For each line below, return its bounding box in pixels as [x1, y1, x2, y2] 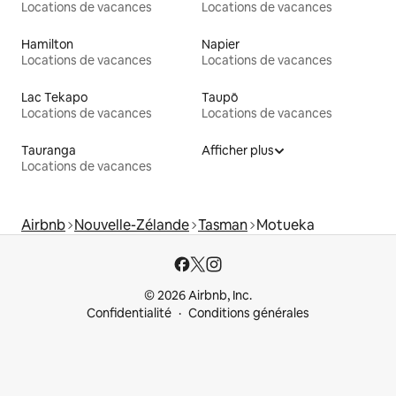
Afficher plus [202, 142, 274, 159]
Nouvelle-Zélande [74, 216, 189, 235]
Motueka [256, 216, 315, 235]
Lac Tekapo [21, 89, 88, 106]
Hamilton [21, 36, 73, 53]
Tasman [198, 216, 247, 235]
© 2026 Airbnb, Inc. [144, 287, 252, 304]
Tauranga [21, 142, 76, 159]
